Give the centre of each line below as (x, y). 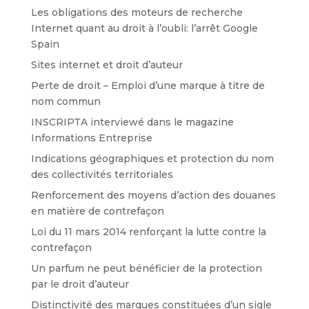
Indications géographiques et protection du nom (152, 158)
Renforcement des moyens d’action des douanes (153, 195)
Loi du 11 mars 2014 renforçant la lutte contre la (148, 231)
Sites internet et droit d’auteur (107, 64)
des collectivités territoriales (102, 174)
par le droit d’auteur (80, 284)
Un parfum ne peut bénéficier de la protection (146, 268)
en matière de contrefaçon (97, 211)
